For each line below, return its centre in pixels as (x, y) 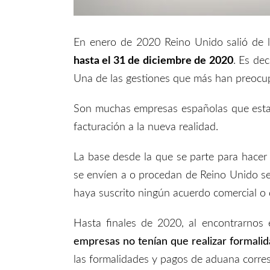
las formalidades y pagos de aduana (158, 259)
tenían (154, 241)
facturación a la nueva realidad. (146, 127)
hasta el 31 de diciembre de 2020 (153, 61)
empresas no (106, 241)
